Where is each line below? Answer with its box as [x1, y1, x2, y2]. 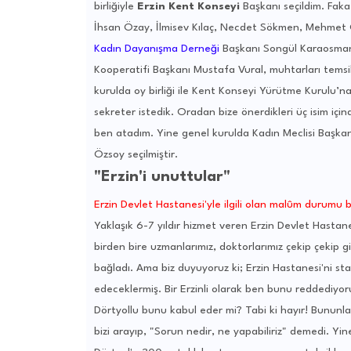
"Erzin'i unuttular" [93, 169, 230, 186]
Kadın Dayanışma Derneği [93, 43, 219, 55]
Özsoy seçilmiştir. [93, 149, 178, 161]
